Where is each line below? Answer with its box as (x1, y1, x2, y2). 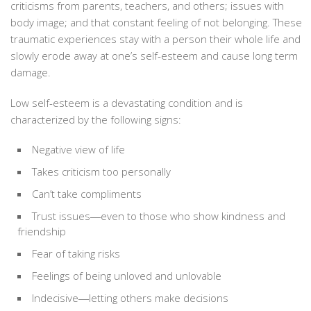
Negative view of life (32, 142, 125, 156)
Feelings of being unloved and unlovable (32, 268, 221, 283)
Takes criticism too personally (32, 164, 171, 178)
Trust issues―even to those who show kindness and (32, 208, 285, 223)
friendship (17, 224, 66, 238)
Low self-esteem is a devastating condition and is (10, 95, 243, 110)
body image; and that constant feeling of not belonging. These (10, 15, 302, 29)
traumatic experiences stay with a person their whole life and (10, 31, 301, 46)
